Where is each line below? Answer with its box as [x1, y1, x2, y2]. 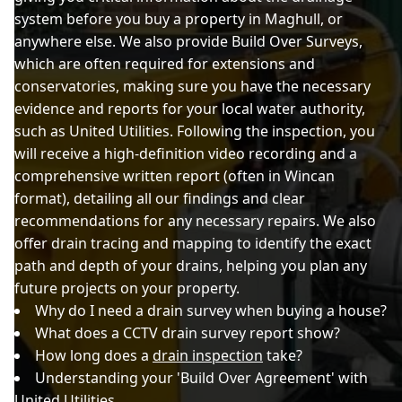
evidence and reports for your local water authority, [14, 99, 365, 118]
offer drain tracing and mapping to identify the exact [14, 233, 371, 253]
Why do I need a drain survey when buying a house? [35, 301, 387, 320]
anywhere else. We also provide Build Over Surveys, [14, 31, 363, 51]
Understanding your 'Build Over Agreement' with [35, 368, 368, 388]
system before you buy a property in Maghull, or [14, 9, 343, 29]
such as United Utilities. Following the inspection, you [14, 121, 375, 141]
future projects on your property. [14, 278, 240, 298]
